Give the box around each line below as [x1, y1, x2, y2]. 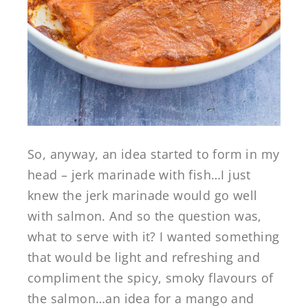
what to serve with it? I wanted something [27, 228, 280, 245]
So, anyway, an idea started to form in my [27, 146, 280, 163]
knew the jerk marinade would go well [27, 187, 258, 204]
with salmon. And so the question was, [27, 208, 262, 225]
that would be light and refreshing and [27, 249, 261, 266]
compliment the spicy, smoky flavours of [27, 269, 274, 287]
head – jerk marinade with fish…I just [27, 166, 251, 184]
